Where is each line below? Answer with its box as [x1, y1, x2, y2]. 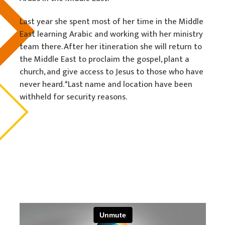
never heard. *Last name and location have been [19, 77, 192, 91]
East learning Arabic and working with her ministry [19, 27, 203, 41]
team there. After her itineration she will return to [19, 39, 202, 54]
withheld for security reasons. [19, 89, 127, 104]
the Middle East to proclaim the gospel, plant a [19, 52, 189, 66]
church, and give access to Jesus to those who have [19, 64, 203, 79]
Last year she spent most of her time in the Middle [19, 14, 203, 29]
